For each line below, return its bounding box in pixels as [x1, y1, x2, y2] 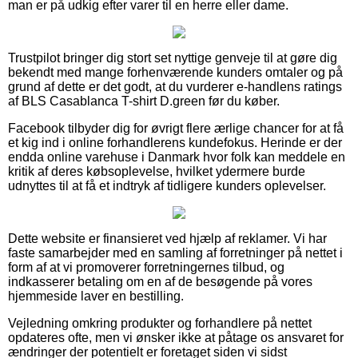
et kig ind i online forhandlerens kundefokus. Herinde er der [8, 135, 342, 149]
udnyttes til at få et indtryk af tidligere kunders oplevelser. [8, 178, 326, 193]
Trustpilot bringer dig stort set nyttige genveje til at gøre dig [8, 50, 337, 65]
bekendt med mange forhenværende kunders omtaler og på [8, 65, 343, 79]
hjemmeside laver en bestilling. [8, 288, 184, 303]
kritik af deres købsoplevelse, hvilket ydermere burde [8, 164, 305, 178]
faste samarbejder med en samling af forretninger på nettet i [8, 245, 343, 260]
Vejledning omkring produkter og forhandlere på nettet [8, 316, 312, 330]
